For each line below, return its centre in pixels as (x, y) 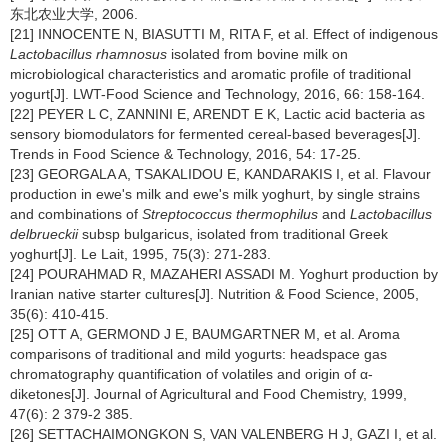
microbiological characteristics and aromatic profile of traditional (210, 74)
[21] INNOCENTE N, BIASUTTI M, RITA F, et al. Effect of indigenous (224, 34)
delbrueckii (44, 234)
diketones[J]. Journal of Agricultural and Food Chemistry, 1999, (208, 394)
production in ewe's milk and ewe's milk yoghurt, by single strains (215, 194)
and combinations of (76, 214)
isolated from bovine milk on (257, 54)
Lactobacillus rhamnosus (88, 54)
